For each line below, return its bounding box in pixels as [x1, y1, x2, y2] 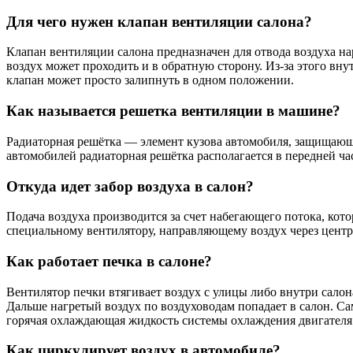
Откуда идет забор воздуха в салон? [6, 177, 254, 195]
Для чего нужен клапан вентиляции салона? [6, 13, 312, 30]
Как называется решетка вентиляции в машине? [6, 102, 340, 120]
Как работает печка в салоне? [6, 253, 212, 269]
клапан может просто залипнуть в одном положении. [6, 73, 294, 87]
